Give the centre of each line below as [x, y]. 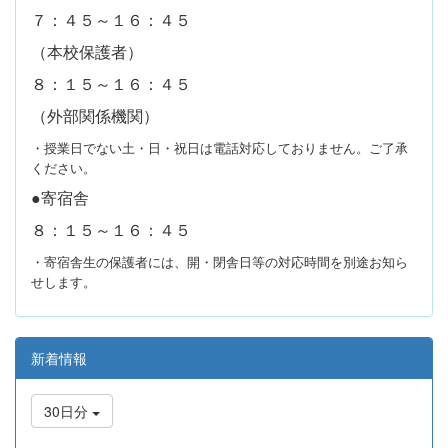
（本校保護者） [87, 52]
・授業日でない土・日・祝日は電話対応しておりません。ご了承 [219, 148]
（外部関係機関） [95, 116]
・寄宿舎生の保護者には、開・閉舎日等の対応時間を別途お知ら [219, 262]
